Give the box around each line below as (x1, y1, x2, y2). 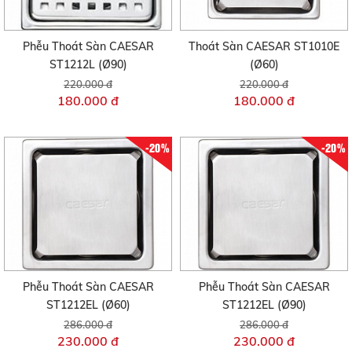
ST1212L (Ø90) (49, 57, 127, 71)
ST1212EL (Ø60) (46, 298, 130, 313)
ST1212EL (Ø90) (222, 298, 306, 313)
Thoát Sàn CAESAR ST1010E (189, 38, 339, 53)
